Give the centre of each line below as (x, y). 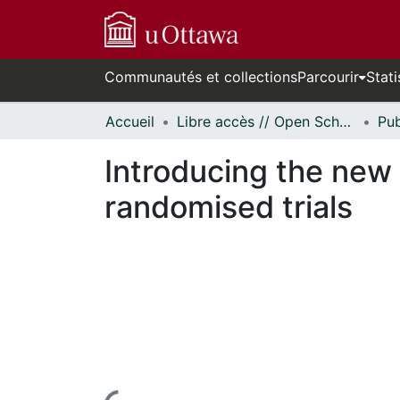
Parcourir (328, 77)
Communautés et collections (201, 77)
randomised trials (229, 207)
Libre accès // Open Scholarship (345, 121)
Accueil (130, 121)
